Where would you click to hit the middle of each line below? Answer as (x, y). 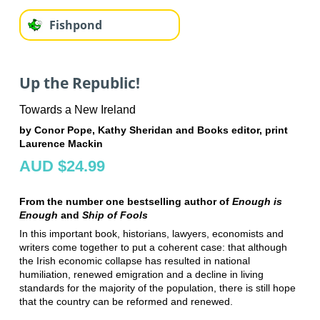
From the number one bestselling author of (125, 201)
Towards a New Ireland (77, 109)
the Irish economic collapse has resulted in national (134, 260)
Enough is (257, 201)
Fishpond (75, 25)
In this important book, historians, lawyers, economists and (151, 233)
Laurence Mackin (61, 143)
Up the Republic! (79, 83)
